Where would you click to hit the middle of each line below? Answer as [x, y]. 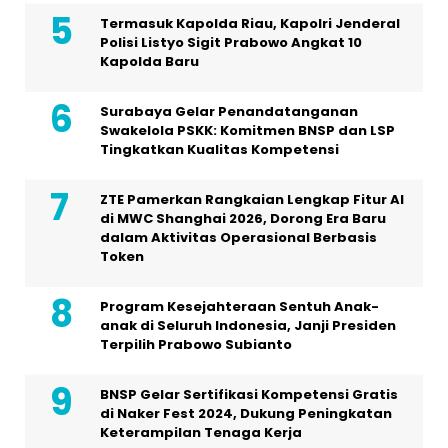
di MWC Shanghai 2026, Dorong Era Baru [243, 219]
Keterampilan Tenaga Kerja [201, 433]
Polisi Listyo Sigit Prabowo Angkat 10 [231, 43]
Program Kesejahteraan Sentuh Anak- [239, 307]
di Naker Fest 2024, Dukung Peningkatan [246, 414]
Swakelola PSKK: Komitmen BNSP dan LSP [247, 131]
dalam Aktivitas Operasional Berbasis [238, 238]
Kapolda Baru [149, 62]
